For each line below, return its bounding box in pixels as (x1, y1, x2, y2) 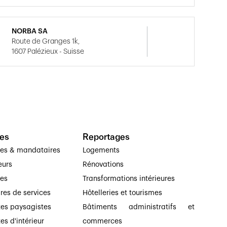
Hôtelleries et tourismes (82, 190, 162, 197)
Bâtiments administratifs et (82, 204, 195, 211)
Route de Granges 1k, (12, 38, 80, 45)
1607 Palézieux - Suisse (12, 48, 85, 55)
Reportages (82, 132, 130, 141)
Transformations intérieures (82, 175, 175, 182)
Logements (82, 147, 120, 154)
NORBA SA (12, 28, 48, 35)
